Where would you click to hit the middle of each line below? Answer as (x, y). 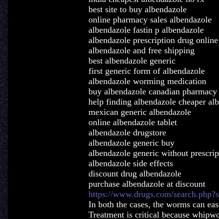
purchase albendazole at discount (147, 184)
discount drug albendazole (135, 174)
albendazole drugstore (127, 132)
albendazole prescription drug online (153, 40)
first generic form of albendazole (146, 71)
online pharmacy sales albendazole (150, 20)
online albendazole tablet (132, 122)
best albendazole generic (132, 61)
